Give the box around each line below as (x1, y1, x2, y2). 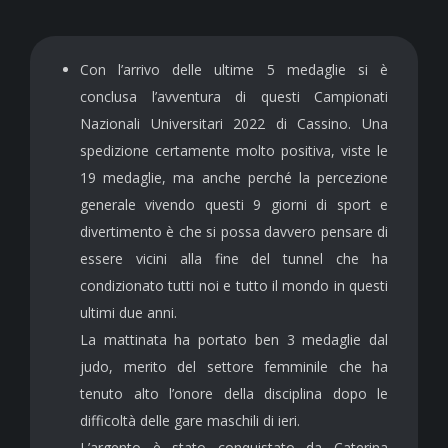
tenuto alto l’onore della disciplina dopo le (80, 383, 388, 403)
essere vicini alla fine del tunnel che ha (80, 248, 388, 268)
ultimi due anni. (80, 302, 177, 322)
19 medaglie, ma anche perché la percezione (80, 167, 388, 187)
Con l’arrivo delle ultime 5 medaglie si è (80, 59, 388, 79)
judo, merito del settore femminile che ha (80, 356, 388, 376)
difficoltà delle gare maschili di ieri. (80, 410, 300, 430)
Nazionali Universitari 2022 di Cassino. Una (80, 113, 388, 133)
